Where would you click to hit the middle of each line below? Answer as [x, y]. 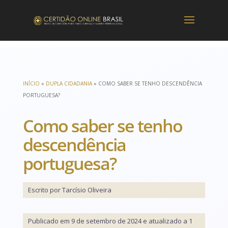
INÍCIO [31, 83]
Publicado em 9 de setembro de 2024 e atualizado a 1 [110, 221]
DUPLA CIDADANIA [69, 83]
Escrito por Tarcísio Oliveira [69, 190]
